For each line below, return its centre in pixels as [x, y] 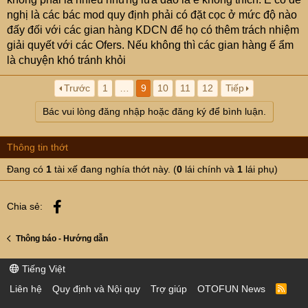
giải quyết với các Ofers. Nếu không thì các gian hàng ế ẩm [150, 45]
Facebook [85, 205]
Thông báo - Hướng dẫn [62, 239]
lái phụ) [260, 169]
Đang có [26, 169]
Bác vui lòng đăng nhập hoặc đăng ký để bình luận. [154, 111]
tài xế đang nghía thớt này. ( [114, 169]
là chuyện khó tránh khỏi [66, 60]
